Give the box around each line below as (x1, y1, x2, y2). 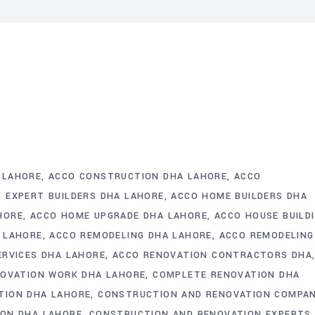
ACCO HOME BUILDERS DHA (171, 189, 308, 202)
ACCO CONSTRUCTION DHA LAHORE (49, 169, 228, 183)
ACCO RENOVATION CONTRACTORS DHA (112, 248, 313, 262)
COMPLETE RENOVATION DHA (153, 268, 300, 281)
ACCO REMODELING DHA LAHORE (49, 229, 212, 242)
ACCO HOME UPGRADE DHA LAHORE (30, 209, 208, 222)
